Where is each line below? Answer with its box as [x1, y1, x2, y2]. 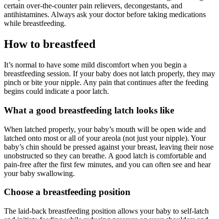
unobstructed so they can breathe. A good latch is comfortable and [4, 151, 206, 160]
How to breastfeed [4, 38, 95, 51]
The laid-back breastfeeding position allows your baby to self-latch [4, 207, 209, 216]
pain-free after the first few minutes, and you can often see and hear [4, 160, 211, 169]
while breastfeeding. [4, 19, 66, 28]
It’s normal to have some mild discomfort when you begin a [4, 61, 187, 69]
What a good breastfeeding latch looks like [4, 105, 174, 115]
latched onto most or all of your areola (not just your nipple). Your [4, 133, 206, 142]
